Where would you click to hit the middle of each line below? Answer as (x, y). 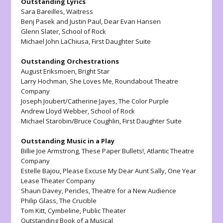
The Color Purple (144, 101)
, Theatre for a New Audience (133, 190)
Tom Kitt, (35, 210)
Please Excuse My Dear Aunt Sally (114, 170)
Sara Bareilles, (43, 11)
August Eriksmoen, (50, 71)
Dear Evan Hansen (133, 21)
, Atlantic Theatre (169, 151)
